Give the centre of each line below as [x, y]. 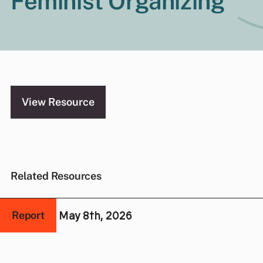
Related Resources [56, 176]
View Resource [58, 102]
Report [28, 215]
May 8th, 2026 [95, 215]
